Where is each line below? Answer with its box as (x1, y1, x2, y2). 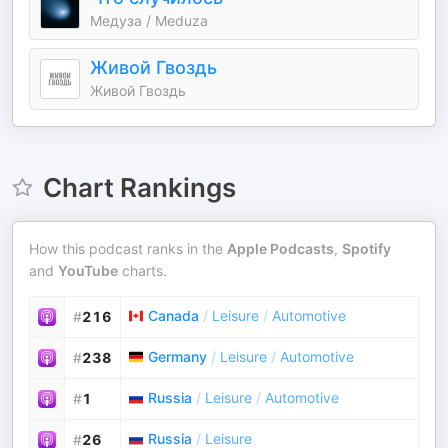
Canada (148, 307, 199, 324)
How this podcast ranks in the (29, 240, 227, 257)
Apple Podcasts (227, 240, 334, 257)
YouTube (58, 262, 118, 279)
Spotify (342, 240, 391, 257)
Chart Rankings (42, 172, 236, 203)
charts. (118, 262, 167, 279)
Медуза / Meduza (90, 12, 208, 29)
